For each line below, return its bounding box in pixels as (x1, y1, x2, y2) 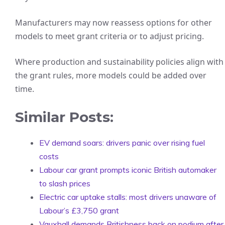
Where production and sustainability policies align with (15, 56, 223, 67)
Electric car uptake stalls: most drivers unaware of (39, 192, 216, 202)
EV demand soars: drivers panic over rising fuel (39, 138, 205, 148)
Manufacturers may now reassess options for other (15, 17, 212, 28)
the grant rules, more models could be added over (15, 70, 206, 81)
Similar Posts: (15, 108, 114, 126)
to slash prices (39, 178, 90, 188)
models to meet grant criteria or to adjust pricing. (15, 31, 204, 42)
